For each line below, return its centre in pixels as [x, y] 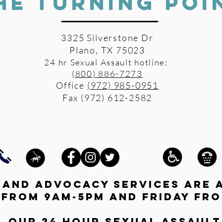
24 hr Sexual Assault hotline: [107, 62]
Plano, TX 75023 [107, 50]
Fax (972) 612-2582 [107, 98]
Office [72, 85]
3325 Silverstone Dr [107, 38]
